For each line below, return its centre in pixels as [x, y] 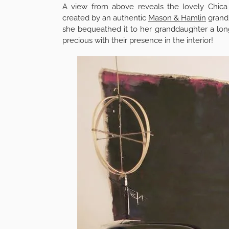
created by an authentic [105, 18]
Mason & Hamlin [177, 18]
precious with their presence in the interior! [138, 41]
